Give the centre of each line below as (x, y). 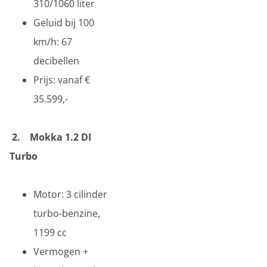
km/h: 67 (53, 42)
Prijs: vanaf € (62, 80)
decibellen (56, 61)
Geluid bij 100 (64, 23)
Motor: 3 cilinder (70, 194)
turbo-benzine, (67, 213)
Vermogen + (61, 252)
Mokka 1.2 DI (60, 137)
